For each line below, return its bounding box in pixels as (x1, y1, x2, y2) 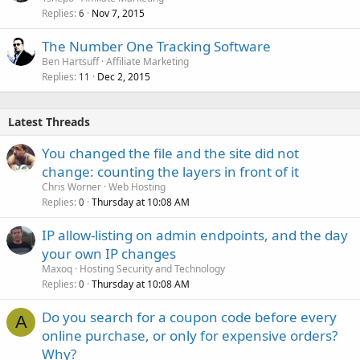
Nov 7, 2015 (92, 6, 145, 20)
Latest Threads (8, 114, 90, 129)
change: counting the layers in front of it (42, 162, 299, 181)
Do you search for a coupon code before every (42, 308, 337, 326)
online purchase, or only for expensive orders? (42, 326, 337, 345)
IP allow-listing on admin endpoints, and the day (42, 226, 348, 244)
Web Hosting (108, 180, 166, 194)
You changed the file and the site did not (42, 144, 299, 162)
